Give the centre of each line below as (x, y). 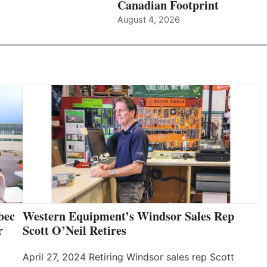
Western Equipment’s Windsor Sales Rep (128, 216)
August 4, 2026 (148, 20)
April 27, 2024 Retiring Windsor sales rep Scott (128, 257)
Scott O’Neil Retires (74, 231)
